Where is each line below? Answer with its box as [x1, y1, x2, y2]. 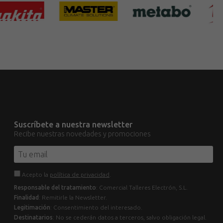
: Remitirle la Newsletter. [39, 194, 107, 201]
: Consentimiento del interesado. [50, 204, 142, 211]
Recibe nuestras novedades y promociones [14, 130, 151, 138]
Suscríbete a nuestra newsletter [14, 120, 132, 129]
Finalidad [14, 194, 39, 201]
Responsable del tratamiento [14, 184, 96, 191]
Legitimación [14, 204, 50, 211]
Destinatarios [14, 214, 53, 221]
